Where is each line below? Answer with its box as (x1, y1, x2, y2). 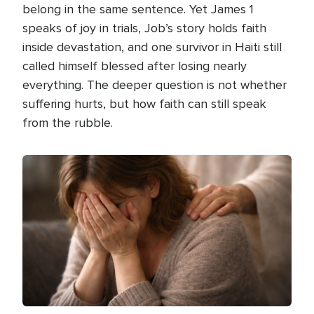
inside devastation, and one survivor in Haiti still (22, 39, 282, 55)
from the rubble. (22, 114, 113, 130)
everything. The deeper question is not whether (22, 76, 287, 93)
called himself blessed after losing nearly (22, 57, 247, 74)
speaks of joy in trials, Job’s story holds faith (22, 20, 266, 36)
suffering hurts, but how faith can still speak (22, 95, 266, 111)
